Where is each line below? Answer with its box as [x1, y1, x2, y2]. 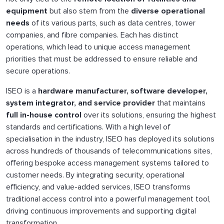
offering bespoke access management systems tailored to [6, 157, 209, 168]
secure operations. [6, 65, 70, 76]
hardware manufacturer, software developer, [38, 85, 207, 96]
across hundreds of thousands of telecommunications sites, [6, 145, 212, 156]
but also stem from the [47, 5, 131, 16]
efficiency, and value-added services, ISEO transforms [6, 181, 190, 192]
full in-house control [6, 109, 81, 120]
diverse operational [131, 5, 205, 16]
